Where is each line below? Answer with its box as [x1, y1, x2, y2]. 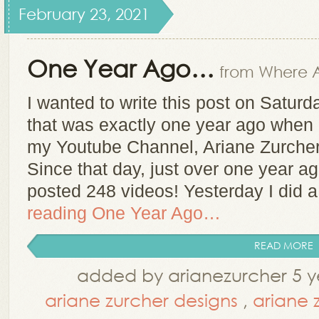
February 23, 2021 [19, 5, 150, 23]
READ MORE [254, 239, 313, 252]
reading [27, 203, 92, 223]
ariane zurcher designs [45, 288, 238, 310]
